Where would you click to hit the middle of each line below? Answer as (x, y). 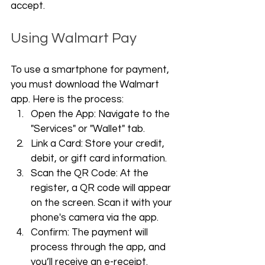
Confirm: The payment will (91, 232)
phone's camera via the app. (95, 218)
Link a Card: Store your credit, (99, 144)
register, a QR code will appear (102, 188)
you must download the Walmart (86, 85)
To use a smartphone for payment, (91, 70)
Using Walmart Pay (74, 38)
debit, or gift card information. (99, 159)
